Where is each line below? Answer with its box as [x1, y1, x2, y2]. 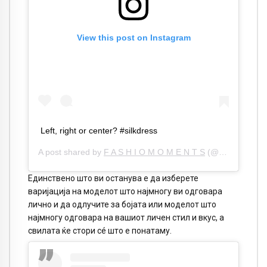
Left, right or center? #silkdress [41, 125, 157, 135]
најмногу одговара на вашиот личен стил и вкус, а [28, 212, 224, 222]
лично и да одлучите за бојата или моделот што [28, 199, 216, 209]
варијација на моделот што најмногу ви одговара [28, 186, 222, 196]
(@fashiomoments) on [205, 147, 219, 157]
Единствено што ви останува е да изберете [28, 173, 198, 183]
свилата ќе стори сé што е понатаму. [28, 225, 172, 235]
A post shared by [38, 147, 104, 157]
